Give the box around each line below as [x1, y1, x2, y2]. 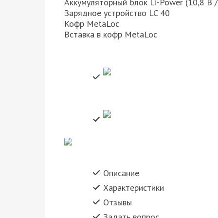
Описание [103, 167, 139, 179]
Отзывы [103, 197, 132, 208]
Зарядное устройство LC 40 [64, 7, 170, 19]
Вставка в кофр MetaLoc [64, 29, 157, 40]
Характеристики [103, 182, 164, 194]
